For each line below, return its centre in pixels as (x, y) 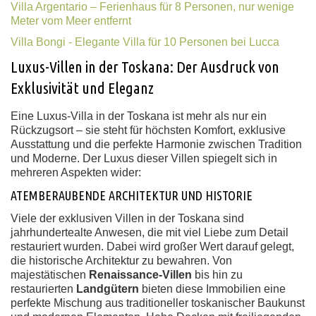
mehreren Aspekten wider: (76, 172)
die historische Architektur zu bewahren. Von (121, 261)
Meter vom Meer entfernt (71, 21)
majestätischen (50, 275)
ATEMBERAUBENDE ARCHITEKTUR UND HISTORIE (132, 195)
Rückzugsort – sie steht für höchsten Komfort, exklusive (148, 130)
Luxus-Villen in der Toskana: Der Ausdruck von (145, 67)
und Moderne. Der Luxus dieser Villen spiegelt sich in (144, 158)
